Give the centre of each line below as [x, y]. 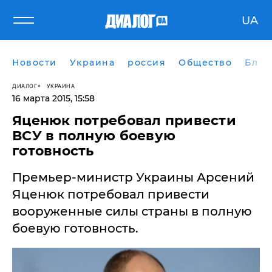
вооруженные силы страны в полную [132, 211]
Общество [205, 63]
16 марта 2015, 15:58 [53, 98]
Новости [35, 63]
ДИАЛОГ [25, 86]
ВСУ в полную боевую [94, 136]
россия [147, 63]
